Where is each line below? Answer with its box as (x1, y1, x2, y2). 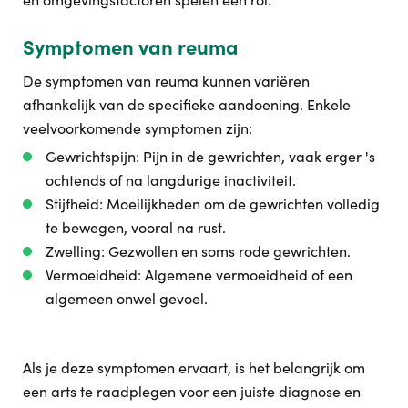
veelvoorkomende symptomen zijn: (23, 118, 252, 138)
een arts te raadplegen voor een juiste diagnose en (23, 382, 361, 401)
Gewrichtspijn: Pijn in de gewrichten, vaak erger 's (46, 147, 375, 166)
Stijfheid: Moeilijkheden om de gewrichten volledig (46, 194, 380, 213)
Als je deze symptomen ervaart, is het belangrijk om (23, 358, 365, 377)
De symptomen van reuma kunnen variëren (23, 71, 310, 90)
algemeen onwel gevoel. (46, 289, 208, 308)
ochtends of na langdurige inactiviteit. (46, 170, 296, 189)
